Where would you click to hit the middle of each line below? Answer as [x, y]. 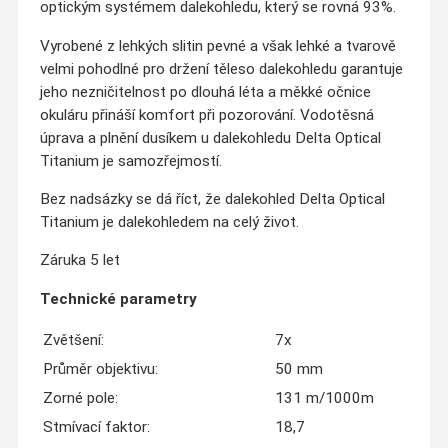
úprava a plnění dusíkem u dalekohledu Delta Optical [210, 137]
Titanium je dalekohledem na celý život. [169, 221]
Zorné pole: [80, 398]
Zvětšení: [73, 340]
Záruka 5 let [79, 260]
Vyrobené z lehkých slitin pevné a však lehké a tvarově [217, 45]
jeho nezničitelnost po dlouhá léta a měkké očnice [205, 91]
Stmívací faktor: [96, 427]
